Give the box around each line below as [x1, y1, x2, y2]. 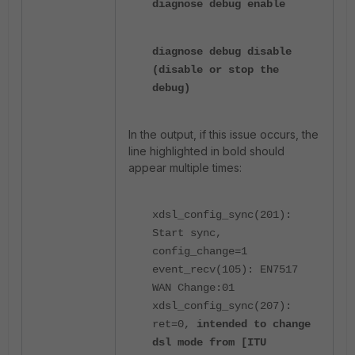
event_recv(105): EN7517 [152, 263, 298, 276]
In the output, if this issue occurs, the [128, 128, 319, 141]
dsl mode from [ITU [152, 336, 266, 349]
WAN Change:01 [152, 281, 235, 294]
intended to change [197, 318, 311, 330]
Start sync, [152, 227, 222, 239]
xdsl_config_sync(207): [152, 300, 292, 312]
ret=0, [152, 318, 197, 330]
